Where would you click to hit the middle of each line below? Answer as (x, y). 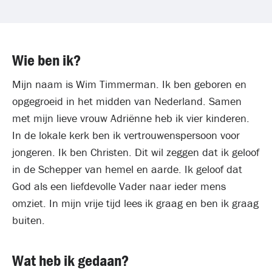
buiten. (29, 220)
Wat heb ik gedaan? (70, 260)
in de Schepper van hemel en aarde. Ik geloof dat (127, 169)
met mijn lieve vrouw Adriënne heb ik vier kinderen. (131, 118)
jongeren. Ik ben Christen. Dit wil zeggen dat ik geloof (136, 152)
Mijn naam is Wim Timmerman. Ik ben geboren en (129, 84)
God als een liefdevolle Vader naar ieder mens (119, 186)
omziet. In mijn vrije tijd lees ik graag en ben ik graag (135, 203)
